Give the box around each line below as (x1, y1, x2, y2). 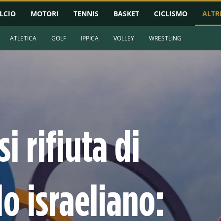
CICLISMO (154, 9, 187, 18)
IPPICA (81, 34, 99, 42)
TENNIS (74, 9, 99, 18)
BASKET (113, 9, 139, 18)
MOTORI (31, 9, 59, 18)
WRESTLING (149, 34, 182, 42)
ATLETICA (10, 34, 37, 42)
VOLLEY (113, 34, 134, 42)
